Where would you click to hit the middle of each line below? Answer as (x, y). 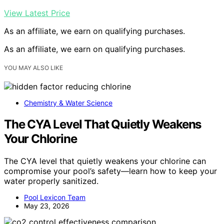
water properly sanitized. (51, 181)
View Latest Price (37, 13)
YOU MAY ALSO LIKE (33, 68)
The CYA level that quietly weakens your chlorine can (105, 161)
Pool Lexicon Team (55, 197)
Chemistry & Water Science (68, 103)
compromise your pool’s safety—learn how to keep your (110, 171)
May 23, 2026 (47, 205)
